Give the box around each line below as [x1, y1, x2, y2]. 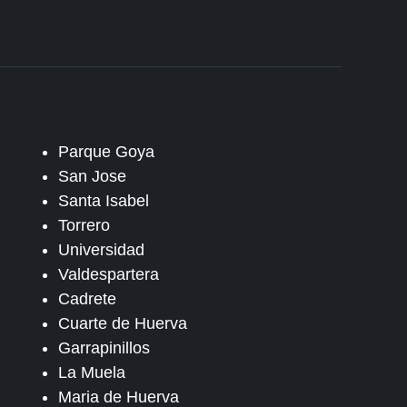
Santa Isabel [57, 192, 149, 210]
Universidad [57, 241, 144, 259]
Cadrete [57, 290, 116, 308]
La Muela [57, 363, 125, 382]
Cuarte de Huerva [57, 314, 187, 333]
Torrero [57, 216, 110, 234]
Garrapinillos [57, 339, 150, 357]
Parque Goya [57, 143, 154, 161]
